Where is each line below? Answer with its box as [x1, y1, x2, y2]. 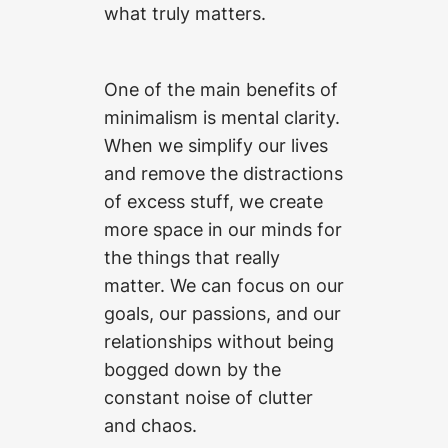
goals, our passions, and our [104, 302, 341, 325]
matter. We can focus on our [104, 274, 344, 297]
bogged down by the [104, 358, 281, 381]
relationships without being [104, 330, 334, 353]
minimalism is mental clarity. [104, 106, 340, 129]
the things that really [104, 246, 280, 269]
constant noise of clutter [104, 386, 313, 409]
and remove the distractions [104, 162, 343, 185]
